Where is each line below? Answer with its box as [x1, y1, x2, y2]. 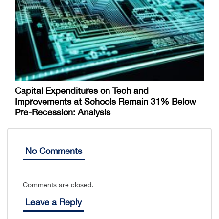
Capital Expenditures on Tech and [15, 86, 149, 96]
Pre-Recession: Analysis [15, 107, 110, 118]
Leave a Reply [25, 197, 82, 208]
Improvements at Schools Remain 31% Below [15, 96, 196, 107]
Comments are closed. [23, 181, 93, 189]
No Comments [25, 146, 82, 156]
